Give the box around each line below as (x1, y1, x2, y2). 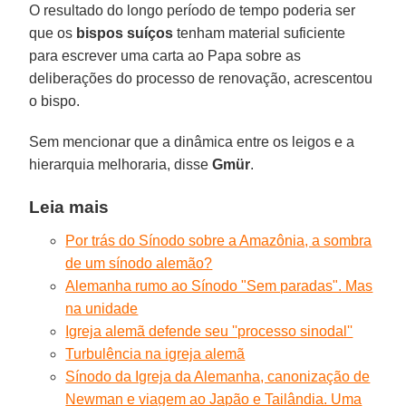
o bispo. (29, 92, 81, 109)
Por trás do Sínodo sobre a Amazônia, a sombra (65, 232, 372, 248)
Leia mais (29, 197, 110, 217)
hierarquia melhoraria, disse (29, 156, 213, 172)
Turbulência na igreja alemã (65, 345, 246, 362)
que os (29, 24, 77, 41)
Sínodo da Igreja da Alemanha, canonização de (65, 368, 371, 384)
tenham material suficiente (173, 24, 346, 41)
